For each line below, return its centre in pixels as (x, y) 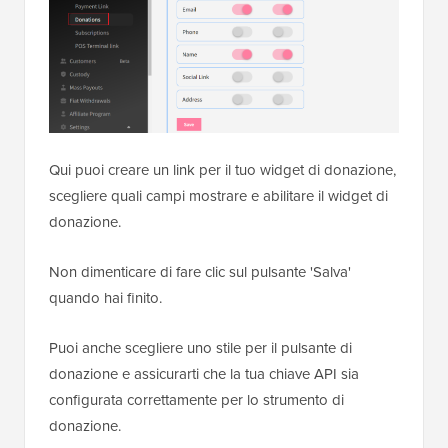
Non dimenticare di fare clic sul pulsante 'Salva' (200, 272)
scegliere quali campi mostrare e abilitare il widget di (218, 196)
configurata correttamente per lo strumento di (196, 400)
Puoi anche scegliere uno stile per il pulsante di (200, 348)
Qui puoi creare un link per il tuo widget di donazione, (222, 170)
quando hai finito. (105, 298)
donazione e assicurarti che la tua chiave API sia (204, 374)
